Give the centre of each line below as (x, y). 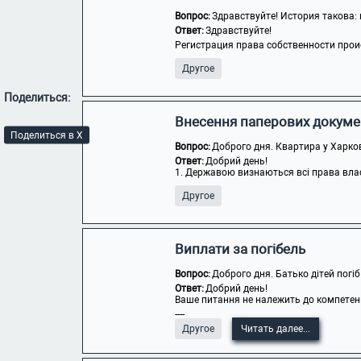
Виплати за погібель (240, 249)
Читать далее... (276, 329)
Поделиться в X (47, 135)
